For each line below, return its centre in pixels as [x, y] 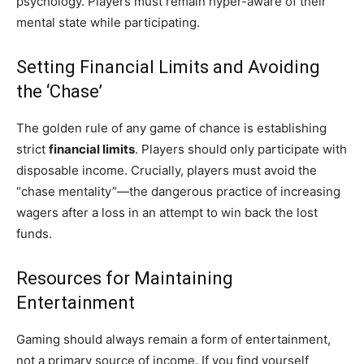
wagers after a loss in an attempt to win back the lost [167, 212]
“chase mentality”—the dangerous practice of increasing [178, 191]
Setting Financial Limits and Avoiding [168, 67]
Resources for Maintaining [125, 278]
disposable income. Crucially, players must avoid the [167, 170]
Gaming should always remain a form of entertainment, [173, 339]
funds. [34, 233]
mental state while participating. [108, 22]
